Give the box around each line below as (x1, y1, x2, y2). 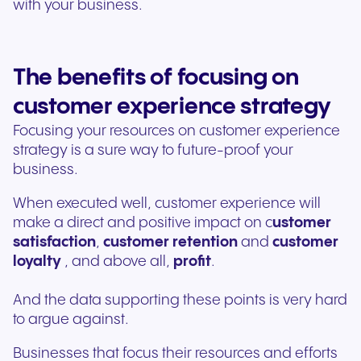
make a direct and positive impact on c (13, 215, 272, 231)
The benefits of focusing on (13, 66, 299, 90)
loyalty (13, 254, 61, 270)
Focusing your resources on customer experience (13, 123, 340, 139)
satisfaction (13, 234, 96, 251)
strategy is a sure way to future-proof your (13, 143, 293, 159)
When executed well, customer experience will (13, 196, 321, 212)
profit (173, 254, 211, 270)
